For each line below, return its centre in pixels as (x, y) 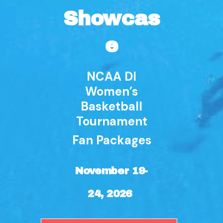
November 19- (111, 171)
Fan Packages (111, 140)
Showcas (111, 19)
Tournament (111, 121)
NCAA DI (111, 76)
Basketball (111, 106)
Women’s (111, 91)
